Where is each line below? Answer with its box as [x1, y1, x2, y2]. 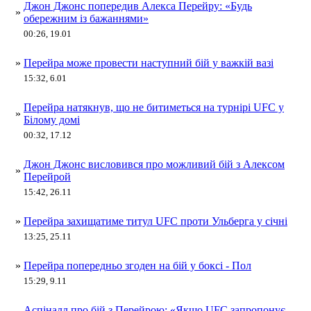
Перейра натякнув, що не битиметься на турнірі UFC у [24, 101, 284, 113]
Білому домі [24, 114, 80, 126]
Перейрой [24, 171, 71, 183]
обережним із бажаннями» [24, 12, 149, 24]
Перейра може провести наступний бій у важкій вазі [24, 57, 274, 69]
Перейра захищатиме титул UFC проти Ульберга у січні [24, 215, 287, 227]
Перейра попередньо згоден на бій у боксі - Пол [24, 260, 251, 271]
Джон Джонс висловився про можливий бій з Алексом [24, 158, 285, 170]
